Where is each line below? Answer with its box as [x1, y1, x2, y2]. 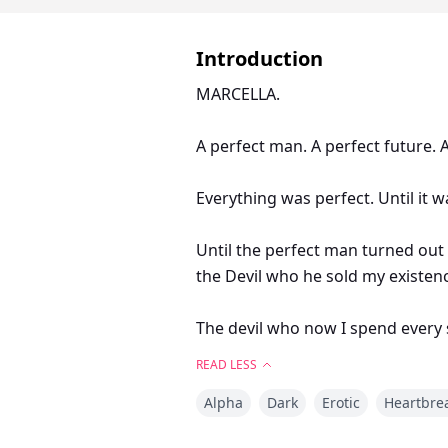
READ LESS [196, 356, 257, 374]
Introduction [196, 45, 323, 73]
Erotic [322, 393, 360, 413]
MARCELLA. [196, 83, 280, 106]
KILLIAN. [196, 369, 258, 392]
